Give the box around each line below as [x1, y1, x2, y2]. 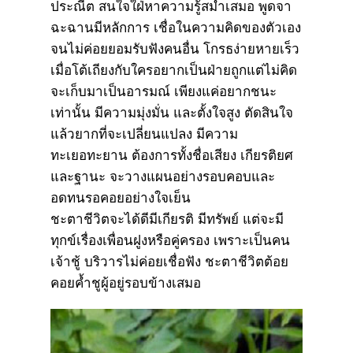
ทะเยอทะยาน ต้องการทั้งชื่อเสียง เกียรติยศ [50, 147, 293, 163]
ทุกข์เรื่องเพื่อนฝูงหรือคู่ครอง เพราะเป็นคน [50, 232, 290, 248]
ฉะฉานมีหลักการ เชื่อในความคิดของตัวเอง [50, 20, 301, 35]
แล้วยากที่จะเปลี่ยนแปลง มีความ [50, 126, 238, 142]
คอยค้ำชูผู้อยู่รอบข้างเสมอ [50, 275, 201, 291]
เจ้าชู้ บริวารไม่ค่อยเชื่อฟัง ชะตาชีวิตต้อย [50, 254, 288, 269]
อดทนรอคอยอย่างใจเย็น [50, 190, 191, 206]
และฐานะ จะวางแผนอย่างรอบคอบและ [50, 169, 275, 184]
